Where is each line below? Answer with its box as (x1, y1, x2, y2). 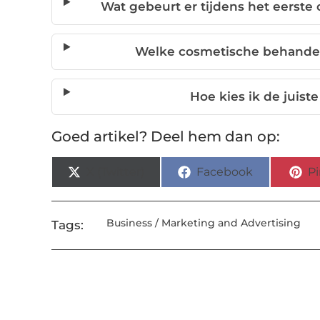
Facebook (196, 165, 254, 179)
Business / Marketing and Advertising (106, 216, 301, 230)
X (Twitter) (86, 165, 145, 179)
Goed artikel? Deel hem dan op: (51, 128, 280, 146)
